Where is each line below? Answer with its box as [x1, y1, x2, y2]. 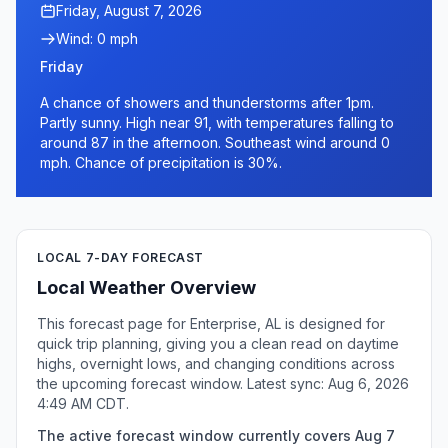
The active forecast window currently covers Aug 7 [37, 427, 395, 444]
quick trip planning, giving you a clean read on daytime [37, 335, 399, 352]
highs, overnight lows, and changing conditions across [37, 355, 395, 372]
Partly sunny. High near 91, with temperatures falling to [40, 114, 394, 131]
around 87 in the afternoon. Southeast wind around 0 [40, 134, 390, 151]
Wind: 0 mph [56, 30, 138, 47]
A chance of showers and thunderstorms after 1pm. [40, 94, 374, 111]
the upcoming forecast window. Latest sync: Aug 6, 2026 [37, 375, 409, 392]
